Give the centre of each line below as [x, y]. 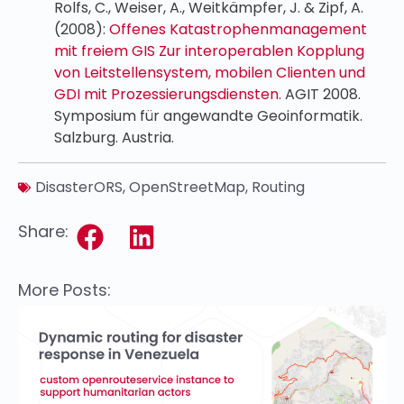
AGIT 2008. [321, 95]
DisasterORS [79, 188]
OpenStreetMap [187, 188]
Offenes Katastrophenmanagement [238, 30]
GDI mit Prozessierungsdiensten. [168, 95]
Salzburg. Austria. [114, 138]
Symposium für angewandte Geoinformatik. [208, 116]
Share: [43, 232]
